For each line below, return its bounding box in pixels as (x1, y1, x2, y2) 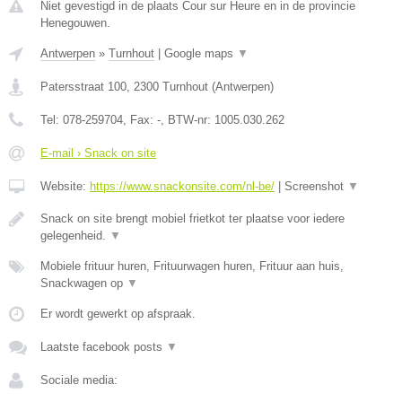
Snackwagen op (40, 275, 127, 290)
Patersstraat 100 (40, 79, 127, 93)
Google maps (164, 46, 237, 60)
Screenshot (284, 179, 347, 193)
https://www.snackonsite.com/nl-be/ (90, 179, 275, 193)
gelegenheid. (40, 228, 109, 242)
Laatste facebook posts (40, 339, 166, 354)
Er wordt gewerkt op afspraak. (40, 306, 196, 320)
